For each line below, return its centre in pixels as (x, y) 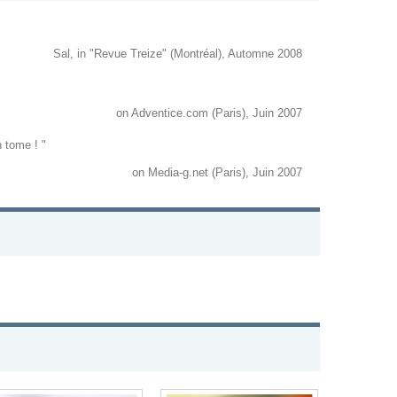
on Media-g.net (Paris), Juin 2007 (217, 173)
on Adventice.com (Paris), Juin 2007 (209, 113)
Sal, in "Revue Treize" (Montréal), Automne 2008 (178, 54)
